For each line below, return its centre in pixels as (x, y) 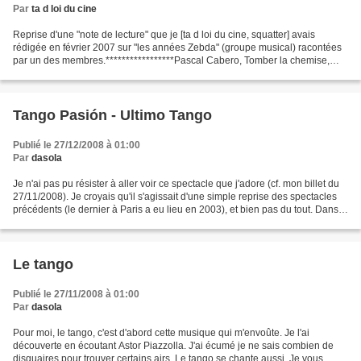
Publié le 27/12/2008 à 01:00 (77, 145)
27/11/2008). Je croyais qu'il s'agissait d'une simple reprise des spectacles (175, 197)
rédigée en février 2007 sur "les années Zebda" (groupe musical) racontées (177, 48)
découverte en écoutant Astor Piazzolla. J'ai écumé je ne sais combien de (173, 346)
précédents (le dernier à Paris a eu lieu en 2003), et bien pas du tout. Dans (176, 210)
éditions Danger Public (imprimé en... (94, 73)
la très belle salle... (54, 222)
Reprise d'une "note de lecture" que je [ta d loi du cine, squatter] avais (164, 35)
